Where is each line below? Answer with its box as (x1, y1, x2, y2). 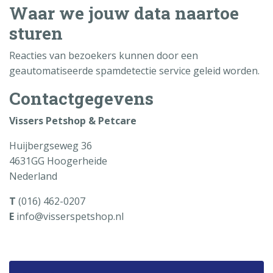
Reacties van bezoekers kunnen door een (9, 48, 198, 62)
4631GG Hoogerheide (9, 154, 107, 168)
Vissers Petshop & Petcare (9, 113, 136, 127)
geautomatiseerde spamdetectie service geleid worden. (9, 63, 260, 77)
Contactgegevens (9, 87, 154, 110)
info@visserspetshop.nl (14, 209, 124, 223)
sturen (9, 21, 63, 44)
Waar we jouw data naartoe (9, 1, 239, 24)
